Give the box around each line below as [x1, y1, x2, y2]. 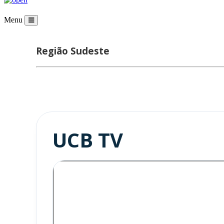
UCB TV [52, 125, 123, 153]
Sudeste [70, 44, 109, 57]
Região [36, 44, 70, 57]
